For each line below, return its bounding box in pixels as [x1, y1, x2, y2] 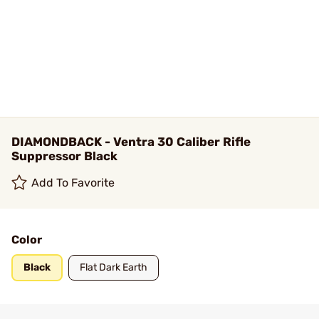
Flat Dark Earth [80, 261, 147, 273]
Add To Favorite [31, 176, 115, 189]
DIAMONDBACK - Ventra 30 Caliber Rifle [11, 135, 251, 149]
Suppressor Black [11, 149, 117, 163]
